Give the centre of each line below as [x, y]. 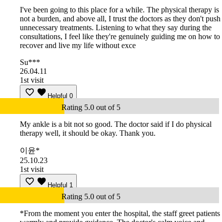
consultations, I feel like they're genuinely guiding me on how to [120, 37]
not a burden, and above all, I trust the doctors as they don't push [120, 19]
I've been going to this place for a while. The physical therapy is [119, 10]
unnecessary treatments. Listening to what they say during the [116, 28]
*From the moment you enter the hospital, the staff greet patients [120, 214]
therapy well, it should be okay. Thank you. [88, 133]
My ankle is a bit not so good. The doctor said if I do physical [116, 124]
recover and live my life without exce [78, 46]
